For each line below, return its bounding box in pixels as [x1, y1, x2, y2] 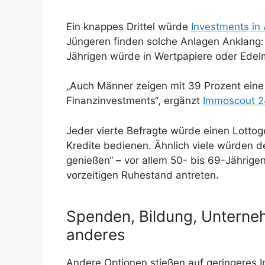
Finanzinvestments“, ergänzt [66, 95, 203, 107]
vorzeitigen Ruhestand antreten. [66, 169, 219, 181]
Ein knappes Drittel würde [66, 20, 191, 33]
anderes [66, 225, 125, 244]
